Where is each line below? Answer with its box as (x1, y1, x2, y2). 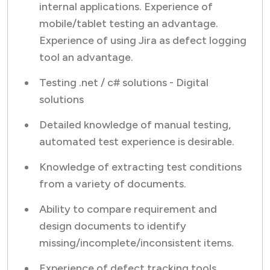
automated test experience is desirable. (39, 135, 234, 148)
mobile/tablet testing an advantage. (39, 17, 218, 30)
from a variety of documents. (39, 177, 186, 190)
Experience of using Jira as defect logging (39, 34, 246, 47)
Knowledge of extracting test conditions (39, 160, 242, 174)
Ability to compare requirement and (39, 202, 217, 216)
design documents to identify (39, 219, 186, 233)
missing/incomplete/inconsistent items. (39, 236, 234, 250)
